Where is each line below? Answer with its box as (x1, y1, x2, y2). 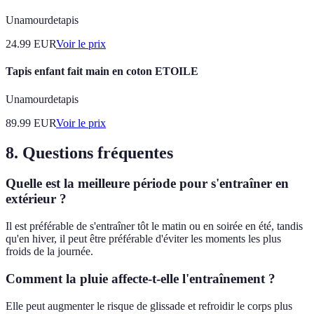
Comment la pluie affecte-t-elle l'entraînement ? (6, 271, 275, 286)
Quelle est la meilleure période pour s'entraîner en (6, 176, 289, 191)
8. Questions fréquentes (6, 143, 173, 162)
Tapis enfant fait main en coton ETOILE (6, 65, 198, 78)
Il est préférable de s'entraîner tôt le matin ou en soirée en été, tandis (6, 220, 303, 233)
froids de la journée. (6, 245, 93, 258)
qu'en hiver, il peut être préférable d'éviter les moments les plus (6, 233, 281, 245)
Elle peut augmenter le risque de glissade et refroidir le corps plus (6, 299, 292, 312)
